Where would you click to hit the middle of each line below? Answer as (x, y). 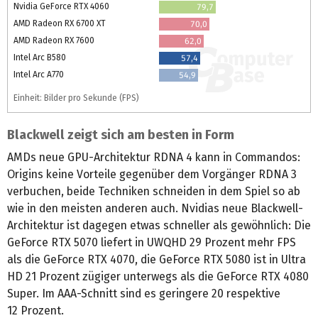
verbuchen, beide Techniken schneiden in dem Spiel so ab (154, 191)
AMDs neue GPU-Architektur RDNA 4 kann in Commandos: (154, 157)
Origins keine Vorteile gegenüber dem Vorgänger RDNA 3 (152, 174)
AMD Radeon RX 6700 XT (60, 23)
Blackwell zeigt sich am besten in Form (121, 135)
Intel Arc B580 (40, 57)
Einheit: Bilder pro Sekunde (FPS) (76, 98)
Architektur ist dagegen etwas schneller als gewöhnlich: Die (159, 225)
